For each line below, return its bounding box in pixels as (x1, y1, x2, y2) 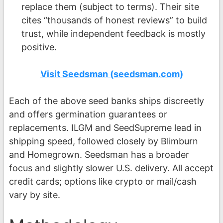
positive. (21, 41, 57, 52)
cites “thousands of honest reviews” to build (21, 14, 207, 25)
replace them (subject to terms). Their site (21, 1, 199, 12)
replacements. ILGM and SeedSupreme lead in (9, 122, 202, 133)
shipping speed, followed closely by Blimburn (9, 135, 198, 146)
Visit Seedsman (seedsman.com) (40, 68, 183, 79)
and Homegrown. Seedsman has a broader (9, 149, 189, 160)
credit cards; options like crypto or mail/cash (9, 176, 197, 187)
